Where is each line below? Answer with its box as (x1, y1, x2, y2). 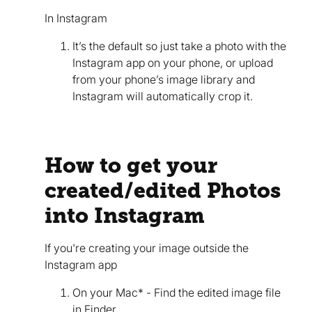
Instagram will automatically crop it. (72, 88, 253, 103)
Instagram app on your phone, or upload (72, 55, 273, 70)
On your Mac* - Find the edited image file (72, 285, 281, 299)
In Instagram (45, 10, 107, 25)
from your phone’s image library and (72, 72, 255, 86)
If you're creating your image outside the (45, 240, 249, 255)
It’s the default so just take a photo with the (72, 38, 286, 53)
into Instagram (45, 203, 205, 228)
